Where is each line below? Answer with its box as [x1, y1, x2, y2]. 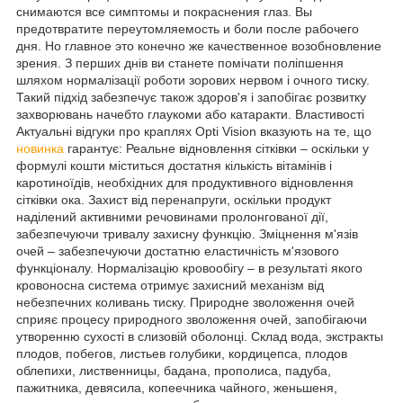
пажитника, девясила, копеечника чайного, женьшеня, [16, 380, 337, 395]
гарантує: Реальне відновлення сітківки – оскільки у [64, 140, 369, 156]
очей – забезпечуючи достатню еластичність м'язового [16, 243, 339, 258]
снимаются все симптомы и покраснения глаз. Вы [16, 4, 312, 19]
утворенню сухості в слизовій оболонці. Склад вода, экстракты [16, 328, 383, 344]
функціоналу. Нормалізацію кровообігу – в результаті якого [16, 260, 363, 275]
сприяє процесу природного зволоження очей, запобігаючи [16, 311, 367, 327]
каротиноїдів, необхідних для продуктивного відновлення [16, 175, 354, 190]
